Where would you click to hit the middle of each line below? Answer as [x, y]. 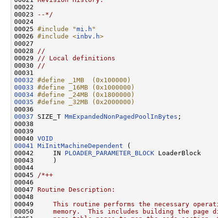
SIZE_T [49, 116]
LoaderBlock [178, 153]
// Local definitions [76, 58]
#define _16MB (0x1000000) [86, 87]
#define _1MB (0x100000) [84, 80]
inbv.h [88, 36]
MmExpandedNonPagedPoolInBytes [121, 116]
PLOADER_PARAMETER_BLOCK [109, 153]
